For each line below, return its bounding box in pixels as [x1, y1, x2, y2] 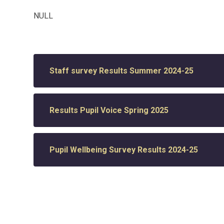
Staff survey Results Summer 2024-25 [49, 65, 194, 75]
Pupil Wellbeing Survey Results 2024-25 [49, 144, 198, 154]
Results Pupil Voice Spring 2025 [49, 105, 169, 115]
